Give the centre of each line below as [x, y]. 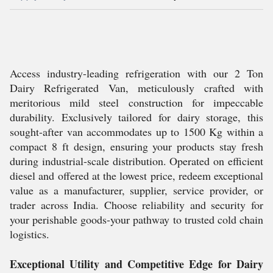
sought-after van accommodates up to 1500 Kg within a [136, 132]
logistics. [30, 234]
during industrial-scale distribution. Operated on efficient [136, 161]
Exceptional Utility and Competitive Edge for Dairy [136, 264]
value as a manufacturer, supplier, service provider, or [136, 190]
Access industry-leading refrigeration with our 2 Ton [136, 73]
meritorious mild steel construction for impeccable [136, 102]
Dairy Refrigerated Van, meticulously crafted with [136, 88]
